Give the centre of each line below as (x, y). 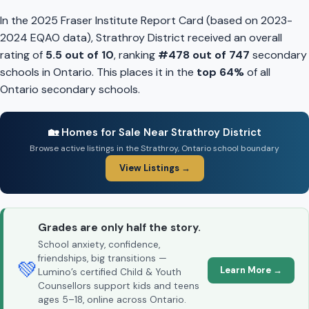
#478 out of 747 (204, 55)
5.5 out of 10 (80, 55)
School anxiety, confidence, (99, 245)
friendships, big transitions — (102, 259)
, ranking (136, 55)
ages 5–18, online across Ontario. (112, 300)
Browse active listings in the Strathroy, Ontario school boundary (154, 149)
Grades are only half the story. (119, 228)
